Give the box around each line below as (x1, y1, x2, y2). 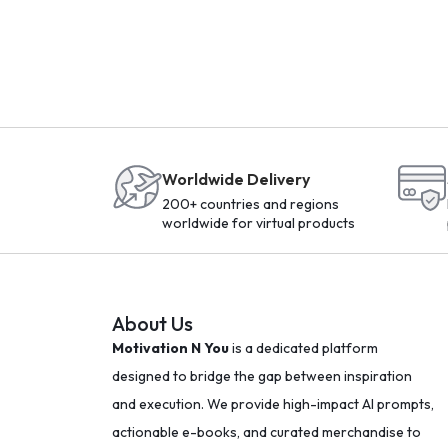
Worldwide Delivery (162, 169, 310, 189)
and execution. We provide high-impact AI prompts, (112, 395, 434, 413)
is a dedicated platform (229, 339, 378, 357)
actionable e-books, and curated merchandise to (112, 423, 421, 441)
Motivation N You (112, 339, 229, 357)
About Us (112, 311, 193, 336)
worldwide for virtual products (162, 214, 355, 232)
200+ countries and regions (162, 195, 339, 213)
